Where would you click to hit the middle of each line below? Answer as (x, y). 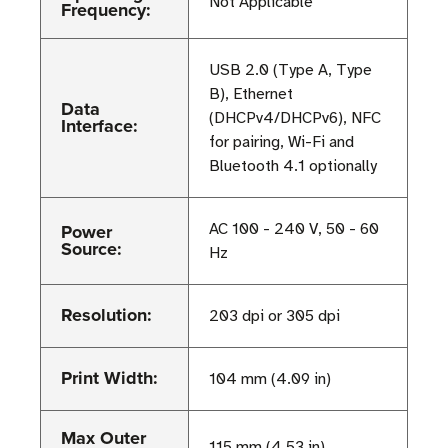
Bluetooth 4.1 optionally (293, 166)
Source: (91, 249)
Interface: (99, 126)
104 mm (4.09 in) (270, 379)
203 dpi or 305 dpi (274, 316)
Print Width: (109, 378)
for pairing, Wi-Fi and (281, 142)
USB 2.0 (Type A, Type (290, 70)
